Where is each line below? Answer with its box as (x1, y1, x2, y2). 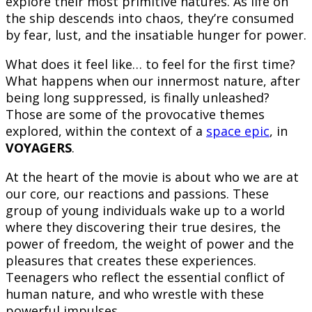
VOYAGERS (6, 139, 72, 157)
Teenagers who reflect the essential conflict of (6, 269, 285, 286)
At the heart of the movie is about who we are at (6, 169, 299, 186)
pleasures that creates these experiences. (6, 252, 256, 270)
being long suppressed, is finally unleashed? (6, 89, 270, 107)
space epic (206, 123, 270, 140)
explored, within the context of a (6, 123, 206, 140)
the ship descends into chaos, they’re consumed (6, 10, 294, 27)
